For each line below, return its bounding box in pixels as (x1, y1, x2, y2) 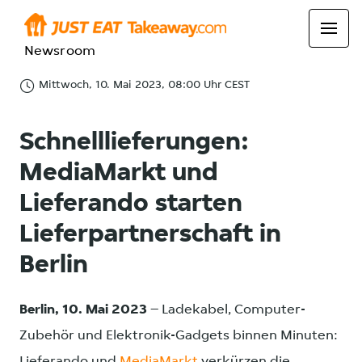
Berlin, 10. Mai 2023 (19, 303, 147, 317)
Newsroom (24, 44, 95, 58)
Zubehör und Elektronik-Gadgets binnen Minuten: (19, 329, 338, 343)
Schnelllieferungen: (19, 130, 249, 156)
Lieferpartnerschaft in (19, 222, 281, 248)
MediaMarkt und (19, 161, 218, 187)
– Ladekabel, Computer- (147, 303, 305, 317)
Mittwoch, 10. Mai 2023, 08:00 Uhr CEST (39, 79, 250, 91)
